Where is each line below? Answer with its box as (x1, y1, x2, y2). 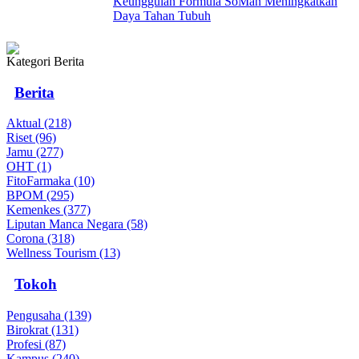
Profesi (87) (6, 337, 66, 351)
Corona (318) (6, 232, 75, 246)
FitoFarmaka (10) (6, 174, 95, 188)
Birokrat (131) (6, 322, 79, 337)
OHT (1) (6, 159, 51, 174)
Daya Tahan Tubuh (113, 9, 211, 22)
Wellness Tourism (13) (6, 246, 120, 260)
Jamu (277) (6, 145, 63, 159)
